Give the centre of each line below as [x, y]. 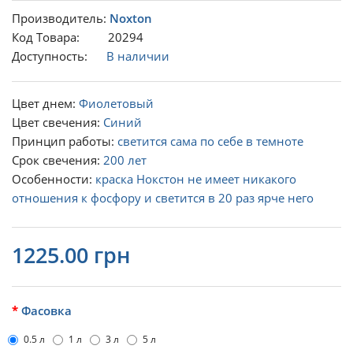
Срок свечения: [56, 160]
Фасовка [46, 310]
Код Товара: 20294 [78, 37]
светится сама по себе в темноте [210, 141]
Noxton [131, 18]
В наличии [138, 56]
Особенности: [52, 179]
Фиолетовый [116, 103]
